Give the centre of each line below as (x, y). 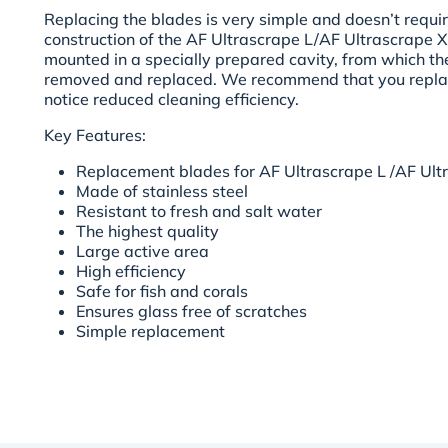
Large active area (142, 251)
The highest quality (147, 231)
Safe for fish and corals (162, 291)
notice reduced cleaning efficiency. (171, 99)
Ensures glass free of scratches (193, 311)
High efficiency (131, 271)
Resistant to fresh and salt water (199, 211)
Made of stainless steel (162, 191)
